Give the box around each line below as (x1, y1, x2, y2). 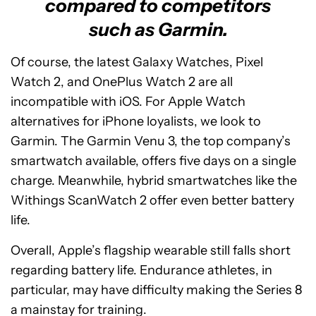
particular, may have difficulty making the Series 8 (11, 282, 302, 298)
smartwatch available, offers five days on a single (11, 153, 296, 169)
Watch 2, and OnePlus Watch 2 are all (11, 74, 233, 90)
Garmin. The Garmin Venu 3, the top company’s (11, 133, 291, 149)
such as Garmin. (88, 18, 228, 41)
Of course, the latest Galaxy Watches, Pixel (11, 54, 263, 70)
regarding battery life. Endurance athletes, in (11, 262, 272, 278)
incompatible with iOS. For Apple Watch (11, 94, 245, 109)
